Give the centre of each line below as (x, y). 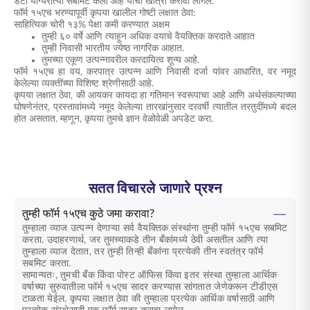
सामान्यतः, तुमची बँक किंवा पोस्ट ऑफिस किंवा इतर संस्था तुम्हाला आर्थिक (150, 275)
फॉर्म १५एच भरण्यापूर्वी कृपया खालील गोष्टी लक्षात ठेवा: (105, 13)
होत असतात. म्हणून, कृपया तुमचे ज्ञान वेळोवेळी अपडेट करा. (113, 119)
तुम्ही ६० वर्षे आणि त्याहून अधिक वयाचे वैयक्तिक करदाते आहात (148, 37)
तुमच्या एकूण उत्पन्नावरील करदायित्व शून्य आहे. (120, 60)
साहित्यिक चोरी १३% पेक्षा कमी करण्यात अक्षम (92, 25)
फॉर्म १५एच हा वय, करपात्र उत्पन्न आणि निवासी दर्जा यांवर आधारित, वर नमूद (155, 72)
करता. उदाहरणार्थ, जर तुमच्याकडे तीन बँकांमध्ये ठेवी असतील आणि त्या (145, 240)
